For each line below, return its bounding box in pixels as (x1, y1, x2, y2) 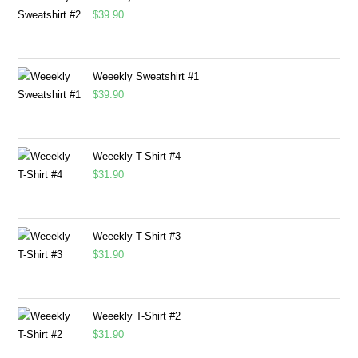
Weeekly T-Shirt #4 (93, 150, 181, 163)
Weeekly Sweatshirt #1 (93, 70, 200, 83)
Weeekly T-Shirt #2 (93, 310, 181, 323)
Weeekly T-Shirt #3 (93, 230, 181, 243)
